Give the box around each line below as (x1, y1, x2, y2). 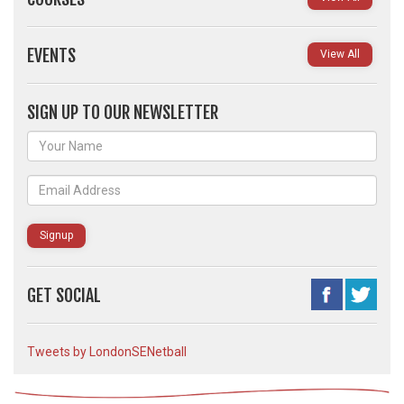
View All (320, 48, 360, 60)
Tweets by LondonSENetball (27, 344, 187, 359)
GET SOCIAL (27, 284, 101, 307)
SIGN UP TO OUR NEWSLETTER (27, 101, 218, 124)
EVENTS (27, 44, 76, 67)
